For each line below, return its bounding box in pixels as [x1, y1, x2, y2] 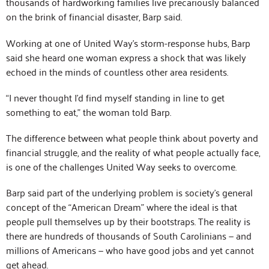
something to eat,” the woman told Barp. [6, 103, 171, 120]
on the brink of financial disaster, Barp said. [6, 8, 182, 25]
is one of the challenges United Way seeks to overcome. [6, 157, 237, 175]
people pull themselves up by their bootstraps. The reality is [6, 213, 250, 230]
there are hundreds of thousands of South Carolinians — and [6, 227, 252, 244]
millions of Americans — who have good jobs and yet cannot [6, 241, 254, 259]
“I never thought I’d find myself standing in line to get [6, 88, 225, 106]
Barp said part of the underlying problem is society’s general [6, 184, 253, 201]
